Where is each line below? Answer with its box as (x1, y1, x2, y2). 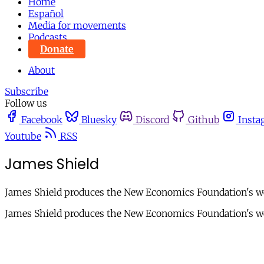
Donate (40, 43, 74, 55)
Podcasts (28, 31, 67, 43)
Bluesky (81, 114, 117, 126)
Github (188, 114, 219, 126)
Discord (136, 114, 169, 126)
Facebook (21, 114, 62, 126)
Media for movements (28, 19, 126, 31)
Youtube (5, 130, 41, 142)
